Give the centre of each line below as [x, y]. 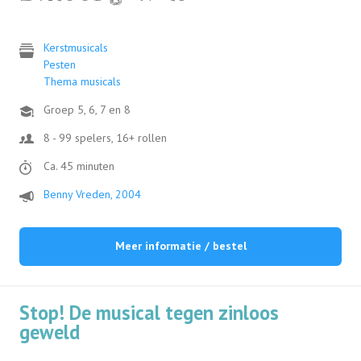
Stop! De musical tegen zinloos [149, 312]
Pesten [60, 65]
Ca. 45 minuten [79, 166]
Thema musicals [82, 82]
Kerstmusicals [76, 48]
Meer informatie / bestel [180, 246]
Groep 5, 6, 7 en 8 [87, 110]
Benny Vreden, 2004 [92, 194]
